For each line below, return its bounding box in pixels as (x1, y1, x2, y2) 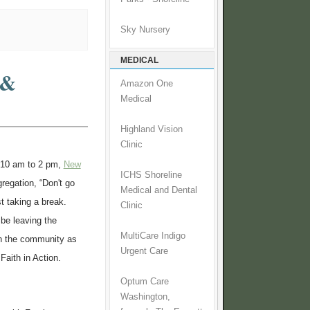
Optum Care (120, 277, 169, 287)
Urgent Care (120, 246, 168, 257)
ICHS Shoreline (120, 170, 182, 181)
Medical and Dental (120, 185, 197, 196)
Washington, (120, 292, 170, 302)
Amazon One (120, 79, 173, 89)
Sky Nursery (120, 25, 170, 35)
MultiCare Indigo (120, 231, 185, 241)
